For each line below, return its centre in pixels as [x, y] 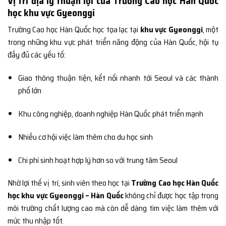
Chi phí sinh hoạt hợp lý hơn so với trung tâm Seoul [98, 160]
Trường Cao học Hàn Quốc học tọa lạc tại [74, 30]
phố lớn [30, 91]
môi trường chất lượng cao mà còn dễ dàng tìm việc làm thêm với [113, 208]
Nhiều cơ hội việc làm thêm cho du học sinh [85, 137]
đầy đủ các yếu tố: [37, 55]
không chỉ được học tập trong [171, 196]
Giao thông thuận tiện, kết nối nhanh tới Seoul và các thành [118, 78]
